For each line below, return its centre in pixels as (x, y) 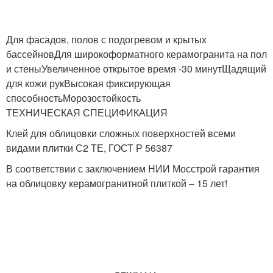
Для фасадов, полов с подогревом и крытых (106, 40)
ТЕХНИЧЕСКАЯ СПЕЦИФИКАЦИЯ (87, 113)
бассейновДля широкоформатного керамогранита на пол (136, 54)
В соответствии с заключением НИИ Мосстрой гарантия (133, 169)
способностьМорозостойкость (73, 98)
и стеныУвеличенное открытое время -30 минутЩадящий (136, 69)
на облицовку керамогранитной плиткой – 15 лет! (117, 183)
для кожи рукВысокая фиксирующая (88, 83)
